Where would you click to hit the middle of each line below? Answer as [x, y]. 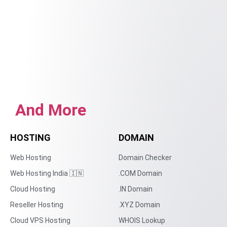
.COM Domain [140, 174]
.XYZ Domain [139, 205]
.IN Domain [136, 189]
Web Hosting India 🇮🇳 [47, 174]
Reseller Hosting [37, 205]
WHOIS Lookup [142, 221]
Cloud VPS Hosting [40, 221]
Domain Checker [145, 158]
